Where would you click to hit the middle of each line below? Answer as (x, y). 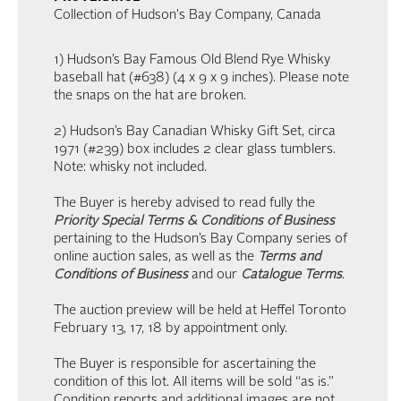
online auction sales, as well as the (156, 257)
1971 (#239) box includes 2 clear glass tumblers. (195, 149)
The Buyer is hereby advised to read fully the (184, 203)
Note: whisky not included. (130, 167)
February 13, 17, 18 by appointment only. (171, 328)
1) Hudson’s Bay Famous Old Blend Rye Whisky (192, 60)
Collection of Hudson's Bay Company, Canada (188, 15)
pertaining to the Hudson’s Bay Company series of (200, 239)
